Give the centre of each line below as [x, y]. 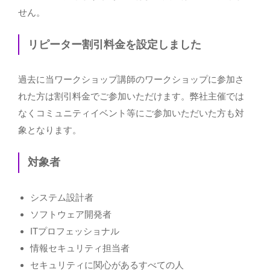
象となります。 [50, 130]
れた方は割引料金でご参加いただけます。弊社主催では [131, 96]
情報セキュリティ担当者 [80, 248]
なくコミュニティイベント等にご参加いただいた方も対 [131, 113]
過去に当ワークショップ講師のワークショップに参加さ [131, 80]
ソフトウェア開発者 [71, 214]
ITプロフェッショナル [75, 231]
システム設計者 [62, 197]
